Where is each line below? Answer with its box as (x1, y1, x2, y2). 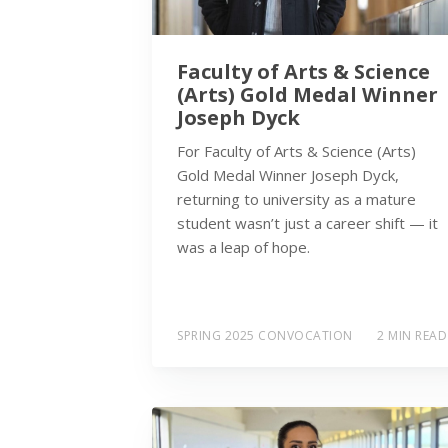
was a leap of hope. (177, 236, 310, 257)
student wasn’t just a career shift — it (177, 212, 438, 233)
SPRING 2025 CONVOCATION (177, 327, 353, 345)
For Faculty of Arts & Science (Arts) (177, 140, 416, 161)
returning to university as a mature (177, 188, 416, 209)
